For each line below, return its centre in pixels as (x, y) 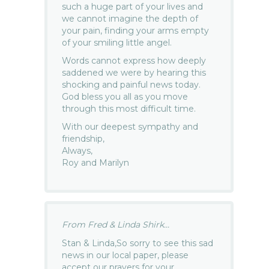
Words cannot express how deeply (134, 61)
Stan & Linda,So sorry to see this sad (138, 243)
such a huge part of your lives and (133, 7)
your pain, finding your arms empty (136, 31)
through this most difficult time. (129, 109)
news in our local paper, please (125, 255)
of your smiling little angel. (117, 43)
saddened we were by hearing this (134, 73)
